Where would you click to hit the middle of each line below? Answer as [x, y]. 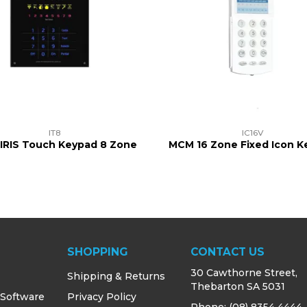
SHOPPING [98, 252]
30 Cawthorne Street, [244, 273]
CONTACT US [227, 252]
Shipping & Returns [116, 277]
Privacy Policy [102, 297]
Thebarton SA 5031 [237, 287]
